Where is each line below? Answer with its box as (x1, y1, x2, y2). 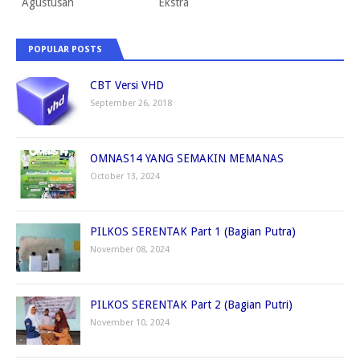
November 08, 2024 (90, 244, 170, 256)
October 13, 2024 (90, 171, 160, 182)
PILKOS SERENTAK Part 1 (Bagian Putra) (90, 225, 296, 239)
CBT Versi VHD (90, 79, 164, 92)
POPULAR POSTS (28, 44, 102, 55)
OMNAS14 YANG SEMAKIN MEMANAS (90, 152, 284, 166)
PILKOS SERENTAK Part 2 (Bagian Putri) (90, 298, 292, 312)
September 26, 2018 (90, 98, 172, 109)
